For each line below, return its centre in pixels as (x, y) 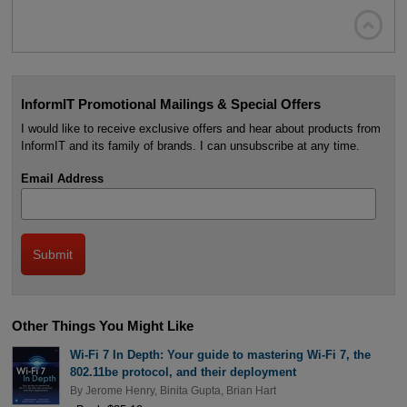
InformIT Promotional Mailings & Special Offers (170, 104)
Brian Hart (251, 391)
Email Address (62, 178)
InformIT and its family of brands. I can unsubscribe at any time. (190, 145)
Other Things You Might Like (102, 326)
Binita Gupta (190, 391)
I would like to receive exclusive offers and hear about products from (200, 128)
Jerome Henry (119, 391)
